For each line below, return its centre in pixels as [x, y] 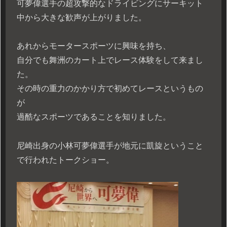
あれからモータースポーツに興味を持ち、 [94, 46]
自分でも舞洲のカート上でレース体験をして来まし [110, 60]
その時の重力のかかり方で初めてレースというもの [110, 89]
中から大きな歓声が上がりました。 [82, 17]
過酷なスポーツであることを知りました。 [94, 117]
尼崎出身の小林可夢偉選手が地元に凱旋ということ [110, 146]
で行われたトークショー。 [65, 160]
